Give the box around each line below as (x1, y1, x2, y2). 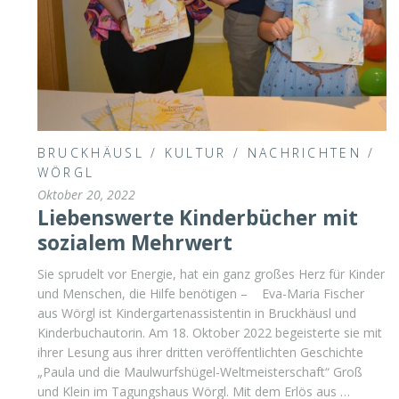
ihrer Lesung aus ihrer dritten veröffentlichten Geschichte (37, 343, 363, 361)
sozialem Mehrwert (37, 228, 232, 256)
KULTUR (164, 143, 227, 161)
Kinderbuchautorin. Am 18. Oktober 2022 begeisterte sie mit (37, 323, 382, 341)
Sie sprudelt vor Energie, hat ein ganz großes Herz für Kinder (37, 265, 385, 282)
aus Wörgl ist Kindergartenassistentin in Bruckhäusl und (37, 304, 356, 322)
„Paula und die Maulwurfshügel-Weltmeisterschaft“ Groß (37, 362, 362, 380)
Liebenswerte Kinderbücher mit (37, 203, 358, 232)
